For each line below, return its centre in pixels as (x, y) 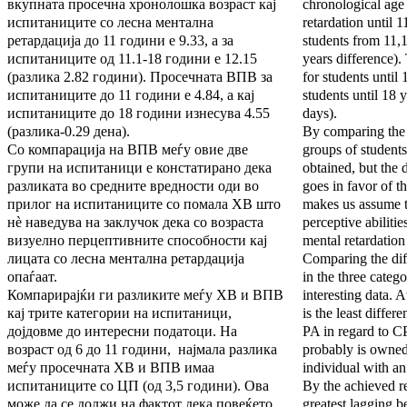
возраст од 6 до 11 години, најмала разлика (142, 350)
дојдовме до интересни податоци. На (122, 332)
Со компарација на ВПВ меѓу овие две (128, 150)
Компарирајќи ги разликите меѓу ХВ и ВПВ (145, 295)
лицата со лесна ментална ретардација (126, 259)
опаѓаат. (32, 277)
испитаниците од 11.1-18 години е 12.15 (132, 59)
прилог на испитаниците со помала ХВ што (144, 204)
